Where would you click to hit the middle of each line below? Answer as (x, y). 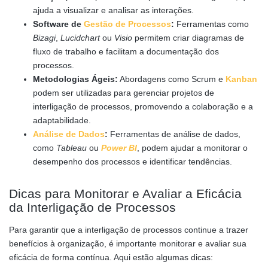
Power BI (119, 147)
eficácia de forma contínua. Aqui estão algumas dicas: (111, 257)
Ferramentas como (211, 24)
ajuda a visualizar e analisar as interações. (113, 10)
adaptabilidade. (62, 120)
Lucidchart (80, 37)
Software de (58, 24)
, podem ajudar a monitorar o (192, 147)
